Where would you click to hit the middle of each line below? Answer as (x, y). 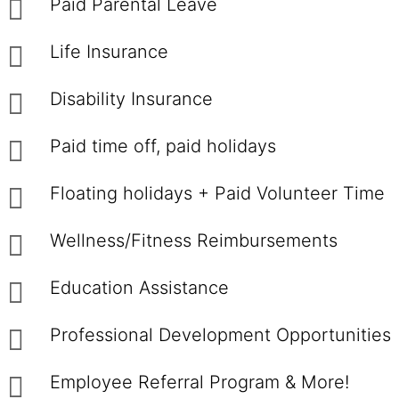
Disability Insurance (131, 99)
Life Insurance (109, 52)
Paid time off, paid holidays (163, 146)
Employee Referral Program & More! (199, 382)
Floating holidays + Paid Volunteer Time (217, 193)
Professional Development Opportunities (220, 335)
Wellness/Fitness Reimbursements (194, 240)
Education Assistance (139, 288)
